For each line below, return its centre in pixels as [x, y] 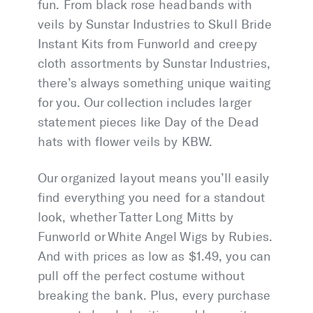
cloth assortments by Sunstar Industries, [154, 64]
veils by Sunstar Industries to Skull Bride [155, 25]
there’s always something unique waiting [154, 83]
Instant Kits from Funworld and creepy [147, 44]
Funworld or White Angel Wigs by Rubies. [155, 237]
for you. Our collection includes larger [144, 103]
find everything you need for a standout [151, 198]
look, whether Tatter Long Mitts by [136, 218]
